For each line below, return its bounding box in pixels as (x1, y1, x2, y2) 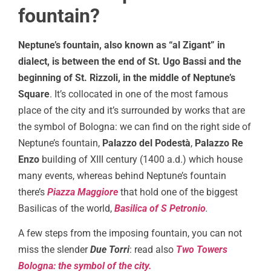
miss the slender (18, 244, 90, 256)
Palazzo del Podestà (102, 137, 191, 149)
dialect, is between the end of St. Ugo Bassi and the (18, 55, 241, 67)
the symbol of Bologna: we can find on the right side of (18, 120, 251, 132)
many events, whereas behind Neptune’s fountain (18, 169, 226, 181)
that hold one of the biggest (120, 186, 238, 198)
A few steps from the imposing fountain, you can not (18, 227, 242, 240)
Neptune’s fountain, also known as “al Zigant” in (18, 39, 225, 51)
